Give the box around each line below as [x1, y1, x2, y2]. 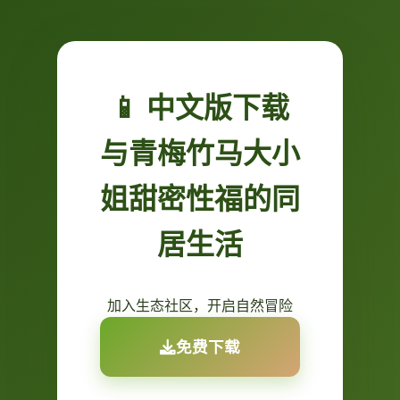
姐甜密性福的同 [100, 179, 300, 218]
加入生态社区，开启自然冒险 [107, 296, 293, 316]
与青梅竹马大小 [100, 133, 300, 172]
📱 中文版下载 [111, 87, 289, 127]
